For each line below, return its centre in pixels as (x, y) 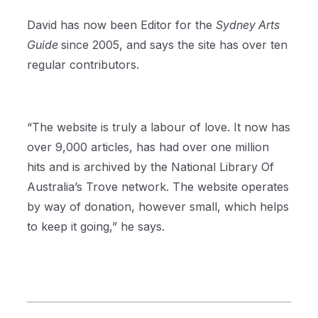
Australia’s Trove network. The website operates (158, 187)
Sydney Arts (248, 25)
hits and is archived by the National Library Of (151, 167)
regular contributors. (85, 65)
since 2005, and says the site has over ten (175, 45)
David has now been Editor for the (122, 25)
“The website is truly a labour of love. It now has (159, 127)
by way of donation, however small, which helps (158, 207)
